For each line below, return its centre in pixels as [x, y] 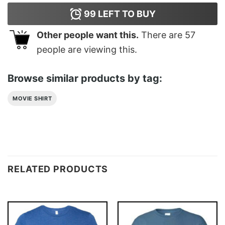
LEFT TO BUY [126, 14]
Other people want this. [88, 35]
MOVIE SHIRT [32, 98]
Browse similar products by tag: [85, 78]
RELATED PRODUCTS [58, 169]
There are [162, 35]
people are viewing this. [87, 50]
